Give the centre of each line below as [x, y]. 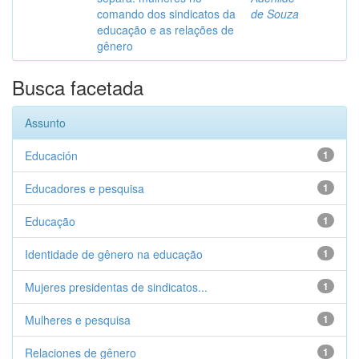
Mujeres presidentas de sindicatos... [116, 287]
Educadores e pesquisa [85, 188]
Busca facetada [78, 87]
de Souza [275, 14]
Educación [51, 155]
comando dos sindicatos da [166, 14]
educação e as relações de [165, 30]
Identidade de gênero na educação [114, 254]
